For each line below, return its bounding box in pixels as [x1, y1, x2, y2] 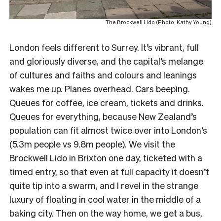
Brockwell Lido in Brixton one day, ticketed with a [9, 151, 202, 163]
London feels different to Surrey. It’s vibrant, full [9, 41, 199, 53]
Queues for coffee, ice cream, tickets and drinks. [9, 96, 204, 108]
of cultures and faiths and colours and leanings [9, 69, 197, 80]
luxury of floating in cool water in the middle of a [9, 193, 201, 205]
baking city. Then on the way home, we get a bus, [9, 207, 202, 219]
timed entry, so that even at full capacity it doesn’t [9, 165, 209, 177]
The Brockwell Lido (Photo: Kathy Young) [106, 18, 212, 26]
